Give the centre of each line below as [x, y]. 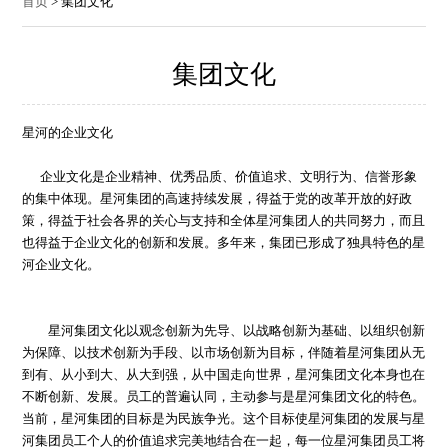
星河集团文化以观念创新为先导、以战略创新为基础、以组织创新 [224, 331]
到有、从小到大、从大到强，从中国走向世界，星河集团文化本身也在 [224, 375]
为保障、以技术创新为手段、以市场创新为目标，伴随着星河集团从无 [224, 353]
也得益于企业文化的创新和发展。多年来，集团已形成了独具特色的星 [224, 243]
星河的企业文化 [68, 133]
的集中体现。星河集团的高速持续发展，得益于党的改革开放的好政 [217, 199]
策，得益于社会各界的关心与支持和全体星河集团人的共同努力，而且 [224, 221]
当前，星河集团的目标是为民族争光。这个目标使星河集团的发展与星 [224, 419]
